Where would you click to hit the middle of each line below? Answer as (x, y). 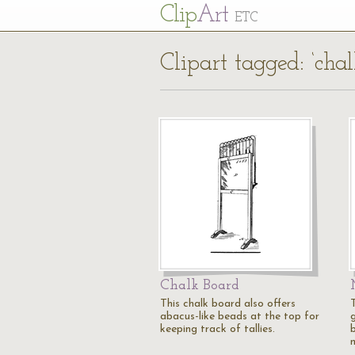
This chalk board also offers (228, 304)
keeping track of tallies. (218, 329)
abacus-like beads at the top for (240, 317)
